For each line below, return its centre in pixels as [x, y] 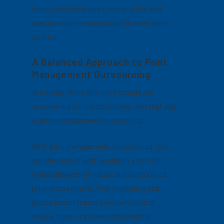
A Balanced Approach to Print [100, 61]
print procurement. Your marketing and [96, 187]
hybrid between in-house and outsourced [99, 173]
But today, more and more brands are [93, 91]
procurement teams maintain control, [94, 201]
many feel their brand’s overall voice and [97, 8]
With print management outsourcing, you [100, 145]
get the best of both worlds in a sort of [96, 159]
